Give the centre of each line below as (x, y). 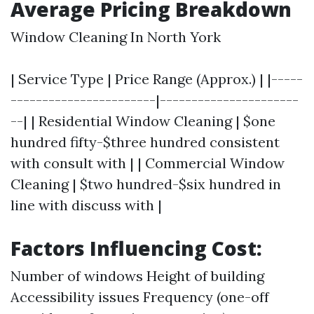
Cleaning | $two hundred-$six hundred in (146, 184)
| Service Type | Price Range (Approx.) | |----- (157, 79)
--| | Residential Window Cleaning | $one (143, 121)
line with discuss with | (86, 205)
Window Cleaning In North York (116, 37)
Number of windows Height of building (137, 276)
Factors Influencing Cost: (136, 248)
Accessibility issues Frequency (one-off (140, 297)
